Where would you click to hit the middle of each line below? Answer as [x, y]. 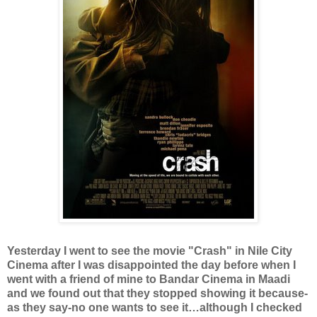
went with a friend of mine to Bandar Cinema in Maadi [149, 279]
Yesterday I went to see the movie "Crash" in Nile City [150, 251]
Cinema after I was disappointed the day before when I [151, 265]
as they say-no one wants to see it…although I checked [155, 308]
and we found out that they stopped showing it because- [157, 294]
